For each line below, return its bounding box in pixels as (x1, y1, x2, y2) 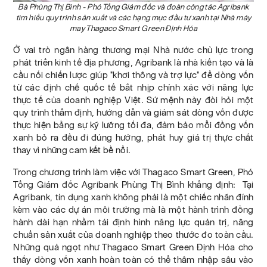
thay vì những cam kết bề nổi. (13, 145, 131, 155)
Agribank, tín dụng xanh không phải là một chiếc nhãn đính (13, 192, 254, 202)
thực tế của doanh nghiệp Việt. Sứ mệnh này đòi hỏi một (13, 95, 254, 105)
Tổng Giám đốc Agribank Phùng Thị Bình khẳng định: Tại (13, 179, 254, 190)
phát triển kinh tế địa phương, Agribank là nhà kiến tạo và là (13, 57, 254, 67)
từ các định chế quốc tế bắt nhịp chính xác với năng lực (13, 82, 254, 92)
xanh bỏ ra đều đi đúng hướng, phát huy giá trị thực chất (13, 132, 254, 142)
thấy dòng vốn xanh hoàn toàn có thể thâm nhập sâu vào (13, 254, 254, 265)
